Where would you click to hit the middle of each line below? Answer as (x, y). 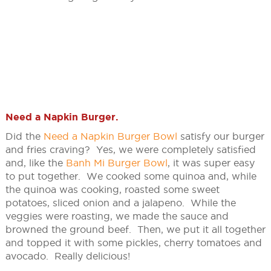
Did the (24, 136)
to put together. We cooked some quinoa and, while (131, 176)
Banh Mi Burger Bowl (116, 163)
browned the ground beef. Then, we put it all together (135, 230)
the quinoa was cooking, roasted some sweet (112, 190)
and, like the (35, 163)
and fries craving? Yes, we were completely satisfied (130, 150)
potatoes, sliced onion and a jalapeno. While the (120, 203)
